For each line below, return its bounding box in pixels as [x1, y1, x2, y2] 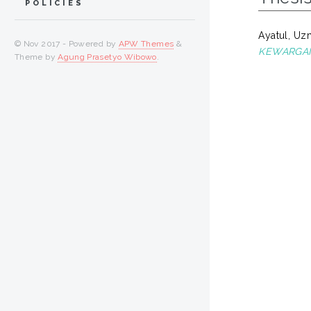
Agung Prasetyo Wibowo [58, 51, 157, 62]
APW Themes [118, 38, 174, 49]
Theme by [15, 51, 58, 62]
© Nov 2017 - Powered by [15, 38, 119, 49]
